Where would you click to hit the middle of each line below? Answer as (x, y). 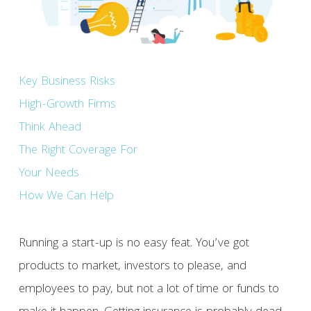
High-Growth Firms (67, 106)
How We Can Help (66, 197)
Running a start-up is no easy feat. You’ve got (134, 244)
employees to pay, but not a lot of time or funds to (149, 290)
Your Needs (49, 174)
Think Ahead (50, 128)
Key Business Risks (67, 83)
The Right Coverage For (78, 151)
